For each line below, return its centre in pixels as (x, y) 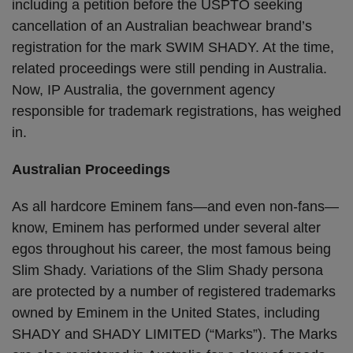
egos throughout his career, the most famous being (171, 249)
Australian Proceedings (91, 169)
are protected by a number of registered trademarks (174, 292)
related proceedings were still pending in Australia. (169, 69)
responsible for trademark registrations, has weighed (176, 111)
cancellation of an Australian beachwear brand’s (162, 26)
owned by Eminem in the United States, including (166, 313)
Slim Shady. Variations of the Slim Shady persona (167, 270)
